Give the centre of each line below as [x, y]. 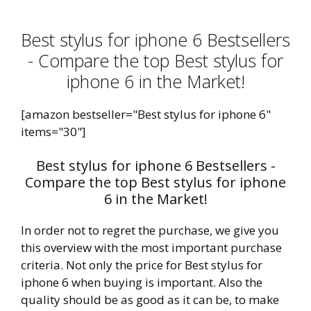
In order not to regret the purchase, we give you [150, 230]
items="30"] [53, 131]
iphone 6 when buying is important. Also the [142, 282]
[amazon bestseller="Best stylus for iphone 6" [146, 114]
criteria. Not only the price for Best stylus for [142, 265]
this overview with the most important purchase [151, 247]
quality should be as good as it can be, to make [150, 300]
